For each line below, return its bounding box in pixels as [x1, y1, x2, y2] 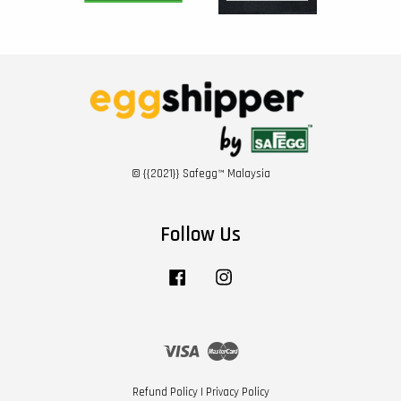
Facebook [190, 266, 236, 281]
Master [238, 338, 272, 354]
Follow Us [160, 221, 241, 248]
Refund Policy [132, 384, 198, 399]
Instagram [236, 266, 286, 281]
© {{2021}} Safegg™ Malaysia [131, 166, 270, 181]
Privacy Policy [205, 384, 269, 399]
